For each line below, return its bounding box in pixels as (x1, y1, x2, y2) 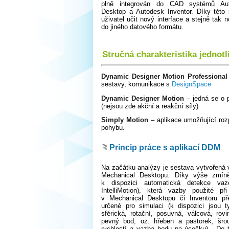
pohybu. (101, 124, 125, 132)
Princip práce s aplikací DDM (109, 143, 220, 152)
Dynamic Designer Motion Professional (101, 72, 227, 80)
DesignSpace (172, 80, 211, 88)
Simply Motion (101, 116, 148, 124)
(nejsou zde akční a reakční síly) (101, 102, 198, 110)
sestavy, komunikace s (101, 80, 172, 88)
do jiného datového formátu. (101, 23, 184, 31)
